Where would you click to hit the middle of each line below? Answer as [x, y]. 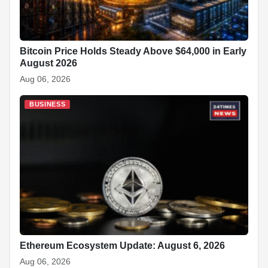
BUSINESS [48, 104]
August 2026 [48, 63]
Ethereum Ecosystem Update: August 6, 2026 [122, 246]
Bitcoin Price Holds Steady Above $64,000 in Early [133, 51]
